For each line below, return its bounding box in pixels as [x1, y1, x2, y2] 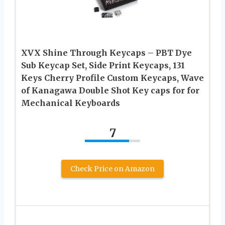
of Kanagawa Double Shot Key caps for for [21, 85, 199, 96]
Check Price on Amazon [70, 164, 155, 174]
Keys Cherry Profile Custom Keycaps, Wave [21, 73, 204, 83]
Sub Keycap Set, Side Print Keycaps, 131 [21, 60, 185, 71]
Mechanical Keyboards [21, 98, 120, 108]
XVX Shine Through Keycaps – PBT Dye [21, 48, 192, 58]
